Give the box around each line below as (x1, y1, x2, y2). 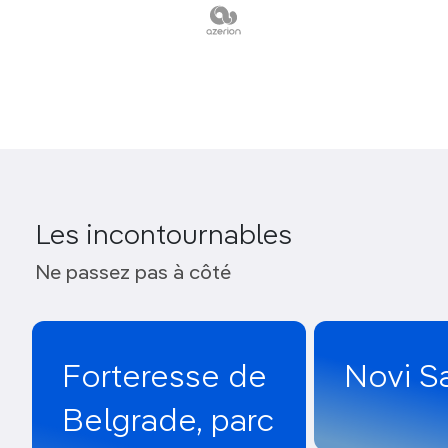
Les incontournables (35, 221, 292, 250)
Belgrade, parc (62, 405, 274, 438)
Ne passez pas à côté (35, 263, 231, 284)
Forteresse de (62, 361, 267, 394)
